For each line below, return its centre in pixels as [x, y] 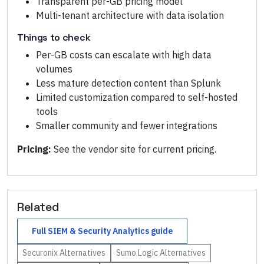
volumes [54, 69]
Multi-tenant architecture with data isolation [130, 15]
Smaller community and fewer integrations [127, 126]
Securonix [40, 253]
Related [38, 207]
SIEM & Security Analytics [98, 231]
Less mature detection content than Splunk [128, 83]
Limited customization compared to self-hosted [137, 97]
